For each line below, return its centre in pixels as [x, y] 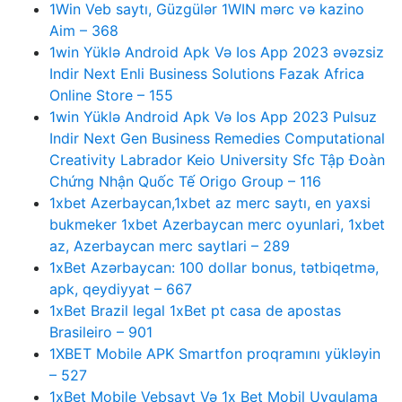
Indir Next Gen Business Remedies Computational [217, 138]
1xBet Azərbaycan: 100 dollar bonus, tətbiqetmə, [214, 267]
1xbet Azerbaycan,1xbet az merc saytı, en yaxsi [210, 203]
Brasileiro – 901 [101, 332]
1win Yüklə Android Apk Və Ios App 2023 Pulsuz [213, 117]
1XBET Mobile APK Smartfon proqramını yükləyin [215, 354]
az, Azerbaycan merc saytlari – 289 [170, 246]
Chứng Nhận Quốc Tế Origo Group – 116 [185, 181]
